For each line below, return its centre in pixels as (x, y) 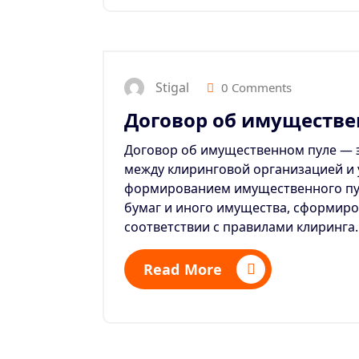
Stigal (172, 88)
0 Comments (255, 87)
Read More (183, 269)
